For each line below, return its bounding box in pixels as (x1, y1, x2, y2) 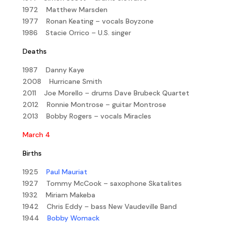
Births (22, 148, 42, 158)
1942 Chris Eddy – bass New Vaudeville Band (22, 201, 177, 211)
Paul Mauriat (46, 167, 87, 176)
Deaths (22, 46, 47, 56)
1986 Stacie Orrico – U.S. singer (22, 28, 131, 37)
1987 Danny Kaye (22, 65, 84, 74)
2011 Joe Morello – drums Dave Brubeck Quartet (22, 88, 189, 97)
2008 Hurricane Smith (22, 76, 102, 86)
